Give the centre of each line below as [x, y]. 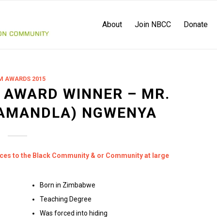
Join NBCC [153, 24]
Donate [196, 24]
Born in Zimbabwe [67, 185]
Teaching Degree [65, 199]
